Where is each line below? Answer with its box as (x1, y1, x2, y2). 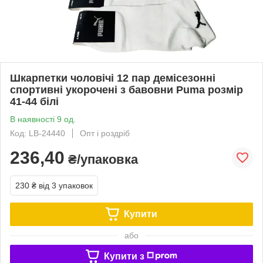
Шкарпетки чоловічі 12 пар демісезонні (10, 72, 215, 84)
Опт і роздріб (80, 128, 130, 138)
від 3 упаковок (39, 180, 93, 190)
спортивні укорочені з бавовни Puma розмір (10, 83, 243, 96)
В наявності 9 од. (10, 114, 76, 124)
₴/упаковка (65, 151, 138, 167)
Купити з (103, 251, 144, 261)
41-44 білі (10, 95, 59, 107)
